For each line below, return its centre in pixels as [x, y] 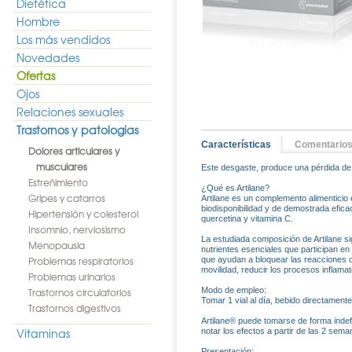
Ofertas [36, 75]
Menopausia [57, 245]
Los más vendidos [63, 39]
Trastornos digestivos [75, 308]
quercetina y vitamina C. [247, 218]
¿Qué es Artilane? [235, 188]
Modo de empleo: [234, 290]
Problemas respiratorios [81, 261]
